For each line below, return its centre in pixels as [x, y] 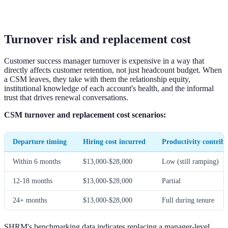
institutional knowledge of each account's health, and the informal [109, 89]
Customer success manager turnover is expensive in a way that [104, 61]
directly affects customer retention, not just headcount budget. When [113, 70]
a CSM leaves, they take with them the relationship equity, [97, 79]
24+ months [30, 200]
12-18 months [33, 181]
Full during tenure [188, 200]
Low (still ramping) [190, 162]
